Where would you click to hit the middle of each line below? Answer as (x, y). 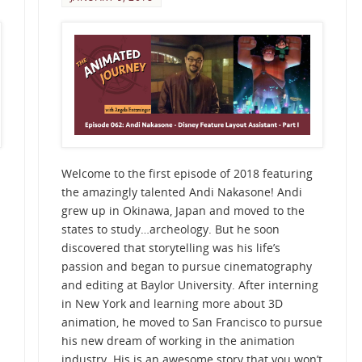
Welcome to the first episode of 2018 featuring (187, 174)
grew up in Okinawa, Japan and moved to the (183, 211)
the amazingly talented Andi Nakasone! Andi (181, 192)
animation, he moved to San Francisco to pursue (192, 322)
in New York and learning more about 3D (172, 304)
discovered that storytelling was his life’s (170, 248)
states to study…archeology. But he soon (170, 229)
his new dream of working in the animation (178, 341)
